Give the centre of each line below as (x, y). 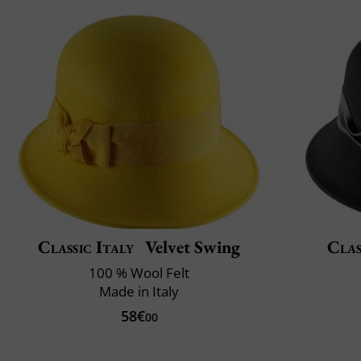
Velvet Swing (191, 247)
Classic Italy (86, 247)
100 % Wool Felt (139, 273)
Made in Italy (139, 292)
